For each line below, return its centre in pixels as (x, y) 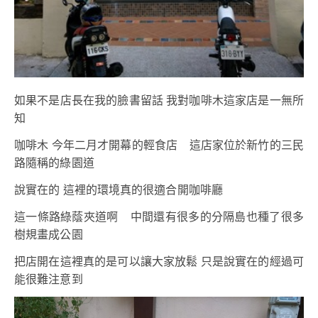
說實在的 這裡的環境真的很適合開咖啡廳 (119, 190)
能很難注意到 (49, 280)
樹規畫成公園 (49, 235)
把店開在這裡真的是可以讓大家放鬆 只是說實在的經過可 (159, 262)
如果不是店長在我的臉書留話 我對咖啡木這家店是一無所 (159, 101)
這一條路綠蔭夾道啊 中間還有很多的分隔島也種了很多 (159, 217)
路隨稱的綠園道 (54, 163)
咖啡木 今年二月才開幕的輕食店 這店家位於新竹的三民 (159, 146)
